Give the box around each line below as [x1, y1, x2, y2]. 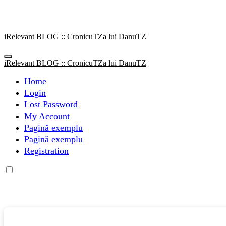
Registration [24, 146, 69, 156]
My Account [24, 111, 70, 121]
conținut [4, 22, 29, 30]
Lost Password [24, 99, 78, 109]
